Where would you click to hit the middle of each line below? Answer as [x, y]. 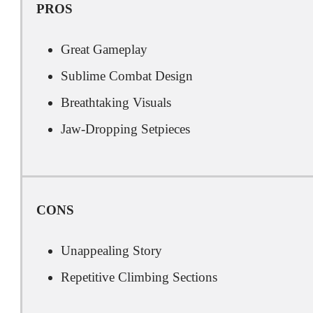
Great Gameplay [104, 49]
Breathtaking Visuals [116, 102]
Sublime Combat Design [127, 76]
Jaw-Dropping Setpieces [125, 129]
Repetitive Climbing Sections [139, 277]
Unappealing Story [111, 250]
